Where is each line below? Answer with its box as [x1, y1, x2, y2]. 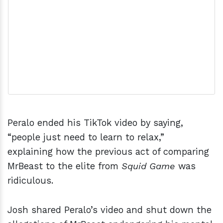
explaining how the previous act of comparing [7, 146, 209, 157]
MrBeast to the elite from [7, 161, 121, 172]
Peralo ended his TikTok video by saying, [7, 117, 183, 128]
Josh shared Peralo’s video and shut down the [7, 205, 212, 216]
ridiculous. [7, 175, 53, 186]
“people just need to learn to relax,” [7, 132, 164, 143]
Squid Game [121, 161, 175, 172]
